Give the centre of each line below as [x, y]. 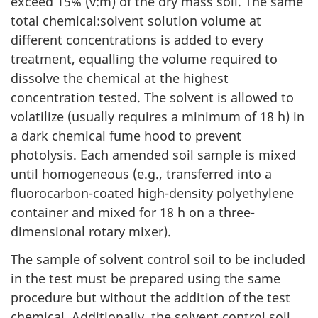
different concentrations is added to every [137, 40]
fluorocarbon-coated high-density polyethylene [152, 193]
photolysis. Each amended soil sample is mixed [153, 155]
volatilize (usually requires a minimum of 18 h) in [158, 117]
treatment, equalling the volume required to [144, 59]
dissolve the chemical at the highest [120, 78]
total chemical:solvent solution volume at [136, 21]
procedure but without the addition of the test [150, 297]
